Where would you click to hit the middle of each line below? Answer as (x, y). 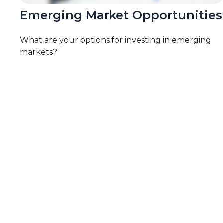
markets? (39, 52)
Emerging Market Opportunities (121, 15)
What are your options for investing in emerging (115, 40)
